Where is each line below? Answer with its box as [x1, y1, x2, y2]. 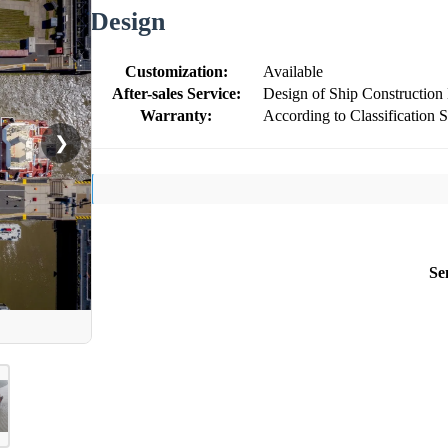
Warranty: [140, 106, 212, 124]
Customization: [124, 62, 228, 80]
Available [263, 62, 323, 80]
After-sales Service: [111, 84, 241, 102]
